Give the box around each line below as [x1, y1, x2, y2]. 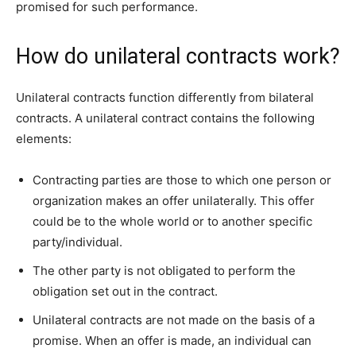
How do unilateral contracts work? [16, 44, 340, 70]
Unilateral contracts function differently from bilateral [16, 90, 314, 106]
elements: [16, 131, 72, 147]
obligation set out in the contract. [33, 284, 221, 300]
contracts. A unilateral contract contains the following [16, 110, 315, 126]
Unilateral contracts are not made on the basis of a [33, 312, 315, 328]
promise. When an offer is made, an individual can [33, 333, 311, 349]
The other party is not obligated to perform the [33, 263, 296, 279]
